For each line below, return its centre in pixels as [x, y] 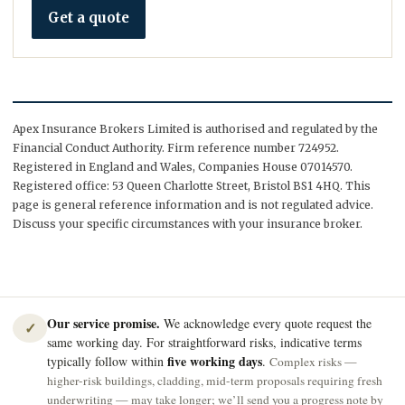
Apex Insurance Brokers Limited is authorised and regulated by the [195, 129]
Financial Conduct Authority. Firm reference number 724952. [176, 148]
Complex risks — [313, 362]
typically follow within [107, 361]
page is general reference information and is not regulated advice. [193, 205]
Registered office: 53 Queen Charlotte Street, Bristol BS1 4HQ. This [192, 186]
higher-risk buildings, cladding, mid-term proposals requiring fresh [215, 381]
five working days [215, 361]
